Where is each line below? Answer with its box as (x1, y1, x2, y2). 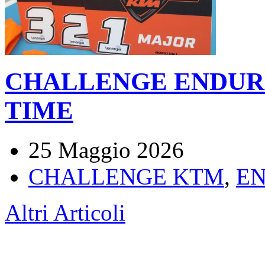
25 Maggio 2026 (28, 137, 184, 163)
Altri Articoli (5, 200, 125, 226)
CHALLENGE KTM (28, 164, 224, 190)
